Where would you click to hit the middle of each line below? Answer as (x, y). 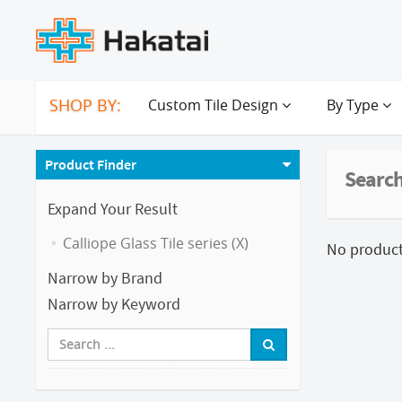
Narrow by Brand (105, 277)
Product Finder (91, 164)
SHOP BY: (85, 105)
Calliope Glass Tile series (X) (156, 243)
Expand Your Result (113, 208)
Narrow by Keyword (114, 303)
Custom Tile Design (215, 105)
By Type (354, 105)
